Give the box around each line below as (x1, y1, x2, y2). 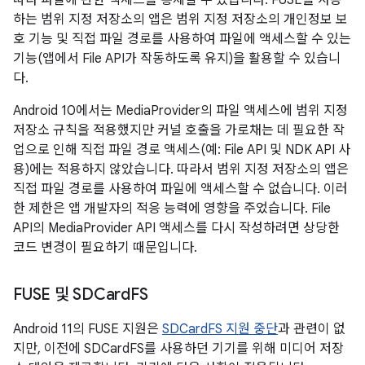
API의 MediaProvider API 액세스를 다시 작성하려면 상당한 (13, 220, 340, 236)
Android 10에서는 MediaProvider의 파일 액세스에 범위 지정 (13, 103, 348, 119)
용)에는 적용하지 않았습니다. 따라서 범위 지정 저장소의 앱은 (13, 161, 349, 178)
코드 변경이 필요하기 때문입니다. (13, 240, 197, 256)
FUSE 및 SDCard (13, 284, 130, 305)
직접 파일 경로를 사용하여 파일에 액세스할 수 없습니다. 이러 (13, 181, 348, 197)
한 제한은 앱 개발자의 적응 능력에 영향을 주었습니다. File (13, 200, 331, 217)
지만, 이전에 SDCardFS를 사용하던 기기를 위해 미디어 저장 (13, 341, 344, 357)
